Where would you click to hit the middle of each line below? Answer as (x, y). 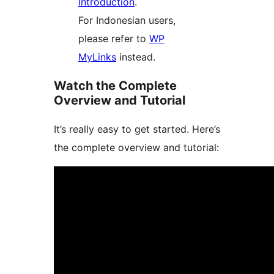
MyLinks (97, 57)
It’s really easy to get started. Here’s (137, 129)
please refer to (114, 39)
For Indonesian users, (127, 20)
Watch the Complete (115, 86)
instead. (136, 57)
